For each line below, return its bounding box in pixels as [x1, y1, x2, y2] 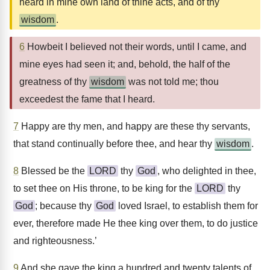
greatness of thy [19, 77, 89, 87]
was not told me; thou [126, 77, 219, 87]
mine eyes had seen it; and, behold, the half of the [19, 59, 230, 69]
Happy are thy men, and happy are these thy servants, [19, 121, 250, 131]
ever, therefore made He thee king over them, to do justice [13, 218, 258, 228]
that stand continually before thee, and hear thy [13, 139, 215, 149]
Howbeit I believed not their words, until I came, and [25, 42, 246, 52]
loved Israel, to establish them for [116, 201, 258, 211]
